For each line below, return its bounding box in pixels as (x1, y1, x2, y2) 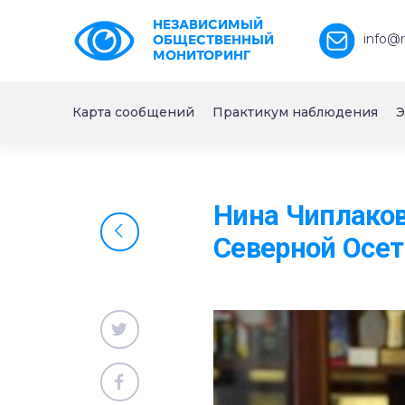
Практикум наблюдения (212, 104, 378, 120)
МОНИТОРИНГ (152, 47, 250, 63)
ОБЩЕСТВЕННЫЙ (152, 32, 274, 48)
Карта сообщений (72, 104, 194, 120)
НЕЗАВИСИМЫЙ (152, 16, 263, 33)
